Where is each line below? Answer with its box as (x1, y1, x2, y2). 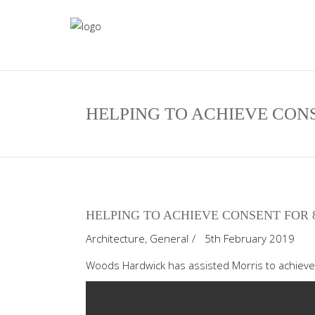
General (150, 231, 188, 245)
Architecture (86, 231, 145, 245)
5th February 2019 (205, 231, 295, 245)
